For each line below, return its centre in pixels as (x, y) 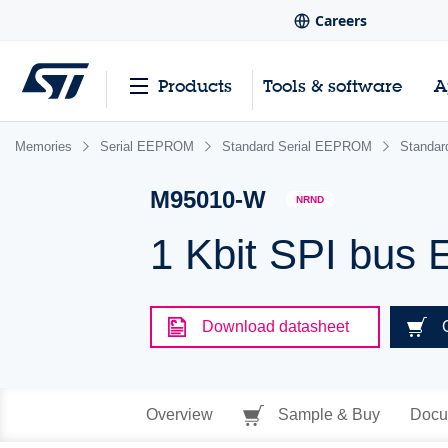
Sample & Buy (326, 414)
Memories (43, 146)
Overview (179, 414)
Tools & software (333, 86)
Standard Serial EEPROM (297, 146)
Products (194, 86)
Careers (341, 21)
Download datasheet (276, 326)
